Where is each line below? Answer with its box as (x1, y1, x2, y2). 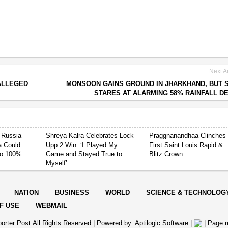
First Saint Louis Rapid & (149, 140, 223, 149)
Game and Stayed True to (46, 150, 123, 158)
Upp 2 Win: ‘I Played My (46, 140, 118, 149)
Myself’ (46, 159, 68, 167)
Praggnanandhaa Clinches (149, 131, 226, 139)
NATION (14, 188, 39, 196)
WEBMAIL (36, 201, 67, 209)
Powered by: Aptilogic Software (96, 219, 188, 227)
